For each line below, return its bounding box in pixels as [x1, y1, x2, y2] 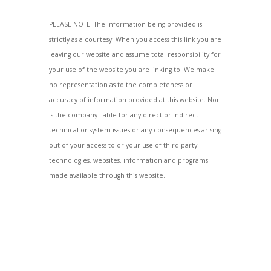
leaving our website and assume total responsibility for [48, 50, 221, 59]
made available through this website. [48, 171, 165, 180]
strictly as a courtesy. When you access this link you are [48, 34, 221, 44]
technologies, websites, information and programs [48, 155, 208, 165]
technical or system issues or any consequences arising [48, 125, 221, 134]
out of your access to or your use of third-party [48, 140, 197, 149]
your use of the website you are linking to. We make [48, 65, 214, 74]
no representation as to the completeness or [48, 80, 192, 89]
